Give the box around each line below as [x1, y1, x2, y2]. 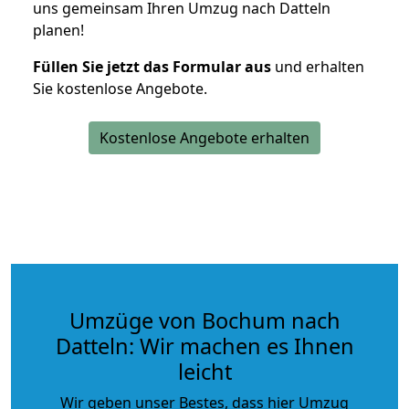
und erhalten [271, 56, 364, 77]
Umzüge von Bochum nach [68, 305, 341, 335]
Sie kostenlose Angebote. [33, 78, 207, 99]
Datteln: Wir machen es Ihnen [55, 330, 354, 361]
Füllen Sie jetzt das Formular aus [33, 56, 271, 77]
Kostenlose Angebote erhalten [100, 127, 309, 148]
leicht [177, 356, 232, 386]
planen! [33, 19, 84, 40]
